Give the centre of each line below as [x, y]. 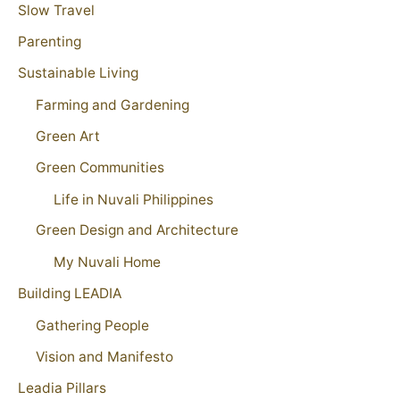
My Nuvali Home [107, 262]
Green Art [68, 136]
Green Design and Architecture [137, 230]
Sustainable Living [78, 72]
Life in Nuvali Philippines [133, 199]
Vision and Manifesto [104, 357]
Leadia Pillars [62, 388]
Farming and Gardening [112, 104]
